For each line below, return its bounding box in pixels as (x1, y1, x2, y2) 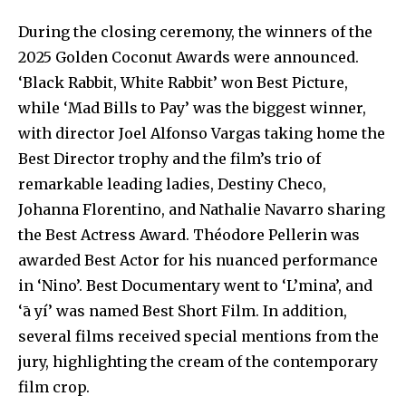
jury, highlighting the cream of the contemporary (18, 352, 378, 371)
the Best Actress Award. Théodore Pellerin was (18, 225, 360, 244)
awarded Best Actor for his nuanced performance (18, 250, 378, 269)
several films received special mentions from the (18, 326, 379, 345)
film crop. (18, 377, 90, 396)
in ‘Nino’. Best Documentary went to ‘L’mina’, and (18, 275, 372, 295)
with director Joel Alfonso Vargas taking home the (18, 123, 385, 142)
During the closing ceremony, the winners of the (18, 22, 372, 41)
